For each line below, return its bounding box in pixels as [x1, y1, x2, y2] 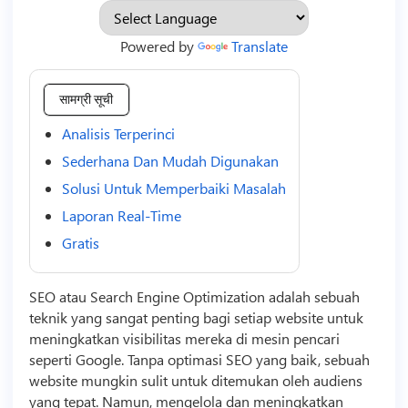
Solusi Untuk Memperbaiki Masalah [61, 178, 286, 198]
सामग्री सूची [59, 92, 113, 107]
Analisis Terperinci [61, 123, 175, 143]
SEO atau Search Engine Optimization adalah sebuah [28, 286, 360, 306]
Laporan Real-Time [61, 205, 181, 225]
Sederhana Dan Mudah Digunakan [61, 150, 279, 170]
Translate [231, 36, 288, 56]
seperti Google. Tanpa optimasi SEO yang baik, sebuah [28, 349, 370, 369]
